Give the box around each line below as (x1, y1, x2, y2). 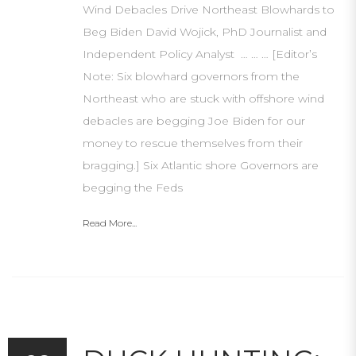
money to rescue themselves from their (83, 136, 303, 150)
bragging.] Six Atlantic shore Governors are (83, 158, 319, 172)
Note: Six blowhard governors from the (83, 69, 300, 83)
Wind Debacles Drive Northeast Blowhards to (83, 2, 335, 17)
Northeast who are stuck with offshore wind (83, 91, 324, 106)
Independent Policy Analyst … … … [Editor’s (83, 47, 317, 61)
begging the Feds (83, 180, 183, 195)
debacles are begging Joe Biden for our (83, 114, 305, 128)
